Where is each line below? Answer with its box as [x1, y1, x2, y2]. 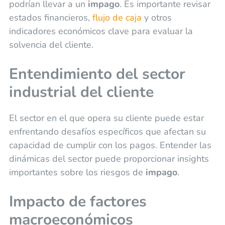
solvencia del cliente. [9, 38, 93, 51]
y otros [141, 11, 172, 24]
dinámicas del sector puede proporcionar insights [9, 152, 209, 165]
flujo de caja [92, 11, 142, 24]
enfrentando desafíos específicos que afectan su [9, 125, 206, 138]
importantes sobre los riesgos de [9, 166, 146, 178]
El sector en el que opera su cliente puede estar [9, 111, 204, 124]
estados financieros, [9, 11, 92, 24]
